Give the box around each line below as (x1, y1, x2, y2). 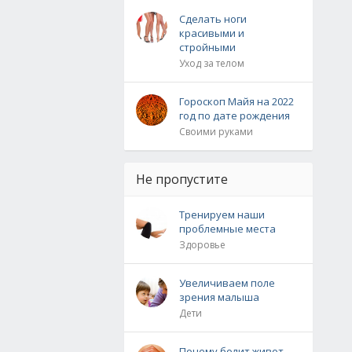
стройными (179, 40, 236, 54)
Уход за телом (179, 57, 244, 70)
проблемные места (179, 222, 276, 236)
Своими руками (179, 125, 253, 138)
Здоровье (179, 238, 225, 251)
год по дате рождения (179, 108, 290, 123)
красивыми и (179, 26, 244, 40)
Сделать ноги (179, 12, 247, 26)
